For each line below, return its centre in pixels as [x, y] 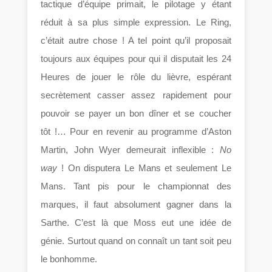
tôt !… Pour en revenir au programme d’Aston [136, 131]
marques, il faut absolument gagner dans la [136, 204]
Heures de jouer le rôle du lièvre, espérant [136, 76]
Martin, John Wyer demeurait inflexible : [130, 149]
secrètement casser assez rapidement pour [136, 95]
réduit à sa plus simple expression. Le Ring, [136, 22]
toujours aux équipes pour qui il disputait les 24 [136, 58]
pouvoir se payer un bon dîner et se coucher [136, 113]
